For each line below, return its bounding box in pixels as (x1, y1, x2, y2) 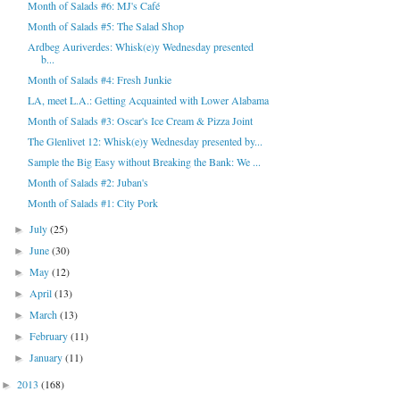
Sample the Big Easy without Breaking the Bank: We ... (27, 154, 261, 170)
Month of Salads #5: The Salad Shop (27, 19, 184, 34)
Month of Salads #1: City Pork (27, 196, 158, 211)
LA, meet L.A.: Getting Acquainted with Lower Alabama (27, 93, 269, 108)
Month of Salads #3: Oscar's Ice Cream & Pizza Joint (27, 113, 253, 129)
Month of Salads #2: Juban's (27, 175, 148, 190)
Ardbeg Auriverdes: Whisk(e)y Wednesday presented (27, 39, 254, 54)
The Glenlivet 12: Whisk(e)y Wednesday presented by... (27, 134, 262, 149)
